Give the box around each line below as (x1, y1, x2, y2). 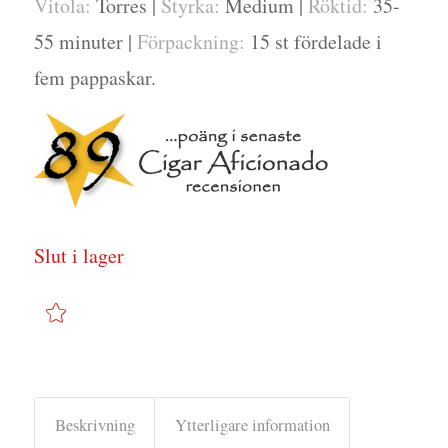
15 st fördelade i (244, 27, 382, 55)
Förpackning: (136, 27, 245, 55)
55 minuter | (33, 27, 137, 55)
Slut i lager (33, 241, 124, 269)
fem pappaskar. (33, 63, 156, 91)
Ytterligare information (174, 413, 330, 436)
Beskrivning (54, 413, 135, 436)
